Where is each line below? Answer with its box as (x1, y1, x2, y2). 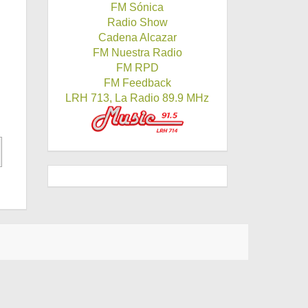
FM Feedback (103, 77, 171, 89)
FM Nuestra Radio (92, 47, 182, 59)
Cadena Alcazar (98, 32, 177, 44)
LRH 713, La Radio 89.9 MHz (65, 92, 209, 104)
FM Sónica (111, 1, 164, 14)
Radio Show (107, 16, 168, 29)
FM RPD (115, 62, 159, 74)
